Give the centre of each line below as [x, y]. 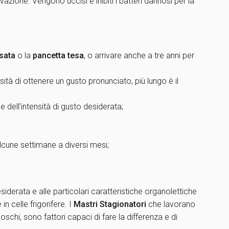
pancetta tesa [58, 55]
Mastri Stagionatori [110, 204]
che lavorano [171, 204]
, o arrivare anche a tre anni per [139, 55]
